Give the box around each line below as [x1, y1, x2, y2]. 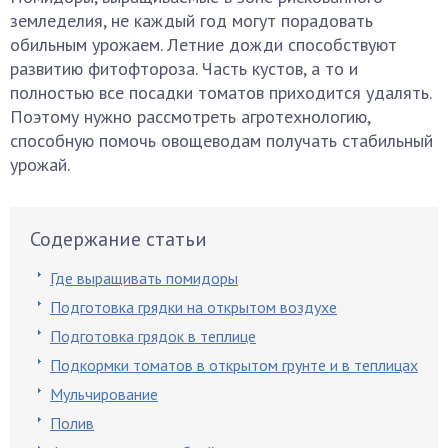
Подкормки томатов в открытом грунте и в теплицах [50, 355, 418, 375]
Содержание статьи [30, 226, 207, 252]
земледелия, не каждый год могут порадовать [10, 9, 373, 32]
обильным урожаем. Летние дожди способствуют [10, 33, 397, 56]
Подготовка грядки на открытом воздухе [50, 297, 337, 317]
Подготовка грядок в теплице [50, 326, 256, 346]
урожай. [10, 153, 70, 176]
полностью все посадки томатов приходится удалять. [10, 81, 431, 104]
